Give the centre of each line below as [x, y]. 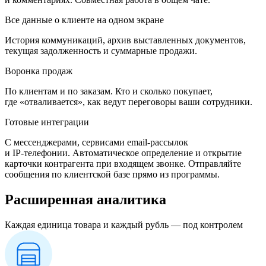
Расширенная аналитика [85, 199]
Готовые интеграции [47, 122]
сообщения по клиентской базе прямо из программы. [112, 174]
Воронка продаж [39, 71]
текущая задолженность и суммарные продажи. [101, 50]
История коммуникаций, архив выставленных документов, [125, 40]
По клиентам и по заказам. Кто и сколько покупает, [109, 91]
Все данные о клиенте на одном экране [84, 20]
